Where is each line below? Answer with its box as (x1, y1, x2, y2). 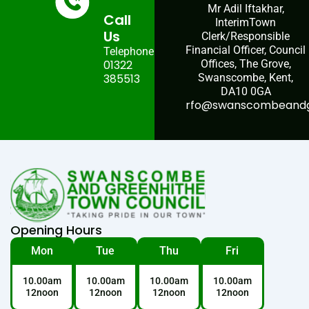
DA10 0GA (220, 85, 271, 99)
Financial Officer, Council (186, 43, 306, 57)
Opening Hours (10, 221, 102, 239)
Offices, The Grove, (200, 57, 291, 71)
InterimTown (215, 16, 276, 30)
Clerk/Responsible (201, 30, 290, 43)
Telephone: (103, 45, 157, 59)
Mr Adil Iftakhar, (207, 2, 284, 16)
